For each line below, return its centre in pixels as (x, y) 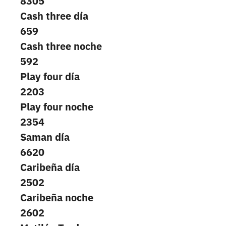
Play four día (50, 77)
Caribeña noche (57, 198)
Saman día (45, 137)
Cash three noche (61, 46)
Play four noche (57, 107)
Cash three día (54, 16)
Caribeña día (50, 167)
